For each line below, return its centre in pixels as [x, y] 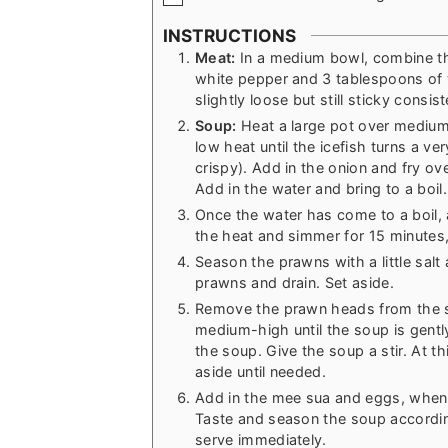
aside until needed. [261, 371]
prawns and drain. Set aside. [294, 282]
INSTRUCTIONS [229, 35]
